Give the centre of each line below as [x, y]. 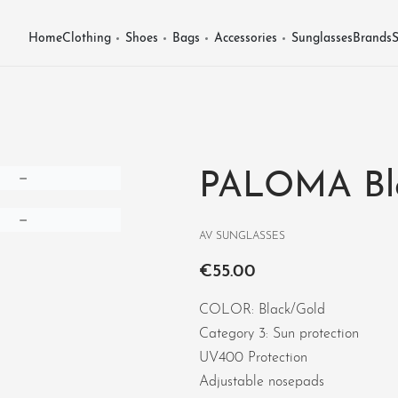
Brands [372, 39]
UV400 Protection [253, 358]
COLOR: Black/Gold [262, 310]
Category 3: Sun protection [279, 334]
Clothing [86, 39]
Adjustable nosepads [262, 382]
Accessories [245, 39]
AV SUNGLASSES [242, 236]
